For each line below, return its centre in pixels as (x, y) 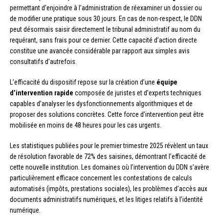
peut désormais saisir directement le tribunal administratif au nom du (105, 29)
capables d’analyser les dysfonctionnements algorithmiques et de (101, 103)
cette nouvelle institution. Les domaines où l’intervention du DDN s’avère (109, 167)
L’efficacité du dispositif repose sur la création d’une (83, 82)
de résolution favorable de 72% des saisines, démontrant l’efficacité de (108, 156)
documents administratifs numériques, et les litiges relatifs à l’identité (106, 199)
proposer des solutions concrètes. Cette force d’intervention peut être (107, 114)
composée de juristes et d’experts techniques (137, 93)
